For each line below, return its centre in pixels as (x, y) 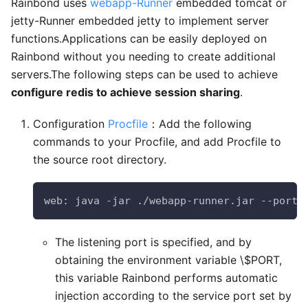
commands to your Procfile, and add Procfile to (157, 142)
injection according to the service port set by (173, 296)
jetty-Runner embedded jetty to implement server (140, 21)
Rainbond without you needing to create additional (143, 57)
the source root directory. (100, 160)
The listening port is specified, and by (153, 242)
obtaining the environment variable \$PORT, (168, 260)
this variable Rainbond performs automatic (166, 278)
